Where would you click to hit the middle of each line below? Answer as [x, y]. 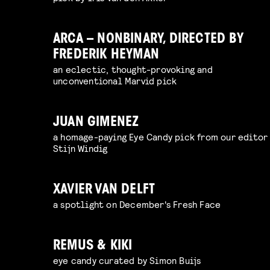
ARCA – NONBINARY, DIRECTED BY [148, 40]
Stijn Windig [80, 148]
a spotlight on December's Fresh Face [137, 204]
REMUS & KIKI [93, 246]
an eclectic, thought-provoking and [133, 69]
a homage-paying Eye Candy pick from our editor [161, 137]
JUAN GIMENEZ [96, 123]
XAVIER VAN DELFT [104, 190]
